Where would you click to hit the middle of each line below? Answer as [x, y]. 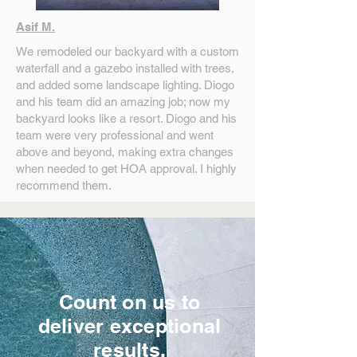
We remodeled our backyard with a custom [127, 51]
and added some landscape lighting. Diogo [125, 85]
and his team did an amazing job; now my [123, 102]
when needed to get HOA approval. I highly [126, 169]
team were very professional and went [115, 135]
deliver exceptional [129, 326]
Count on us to [129, 302]
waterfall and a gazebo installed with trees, [125, 68]
